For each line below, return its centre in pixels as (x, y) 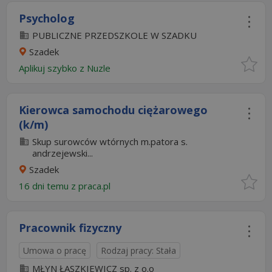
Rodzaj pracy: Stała (138, 250)
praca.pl (96, 186)
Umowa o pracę (55, 250)
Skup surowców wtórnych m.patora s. (110, 141)
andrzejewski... (63, 153)
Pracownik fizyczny (70, 228)
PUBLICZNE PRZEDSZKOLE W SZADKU (114, 35)
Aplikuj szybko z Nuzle (67, 68)
